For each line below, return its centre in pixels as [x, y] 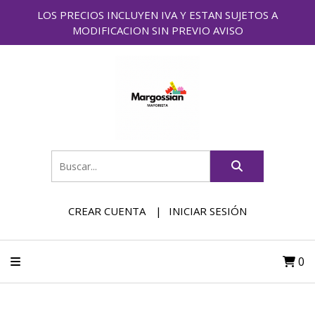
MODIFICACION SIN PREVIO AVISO [157, 30]
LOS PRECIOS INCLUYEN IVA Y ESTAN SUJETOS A [157, 15]
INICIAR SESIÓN [208, 211]
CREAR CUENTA [107, 211]
